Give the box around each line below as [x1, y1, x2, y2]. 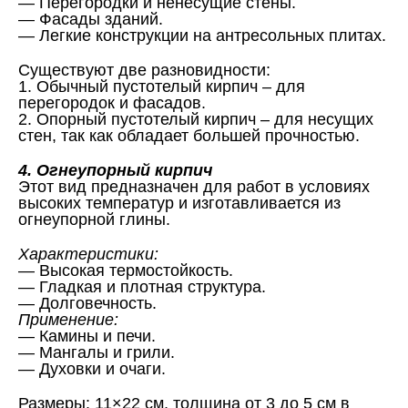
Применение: [18, 311, 118, 329]
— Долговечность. [18, 294, 157, 312]
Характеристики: [18, 245, 158, 263]
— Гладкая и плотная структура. [18, 278, 266, 296]
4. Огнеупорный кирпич [18, 161, 213, 179]
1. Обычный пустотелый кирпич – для [18, 77, 305, 96]
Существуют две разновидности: [18, 61, 270, 79]
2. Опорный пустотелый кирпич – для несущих [18, 110, 373, 128]
